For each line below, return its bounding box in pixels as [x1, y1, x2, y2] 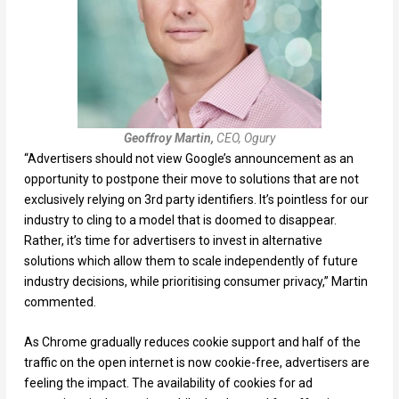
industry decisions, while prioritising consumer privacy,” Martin [23, 273, 368, 289]
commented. [23, 294, 96, 309]
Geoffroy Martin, [124, 130, 214, 145]
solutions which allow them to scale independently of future [23, 253, 358, 268]
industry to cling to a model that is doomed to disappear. [23, 212, 337, 227]
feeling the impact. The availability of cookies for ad [23, 376, 313, 391]
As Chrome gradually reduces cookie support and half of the [23, 335, 361, 350]
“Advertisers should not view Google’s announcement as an [23, 151, 354, 166]
